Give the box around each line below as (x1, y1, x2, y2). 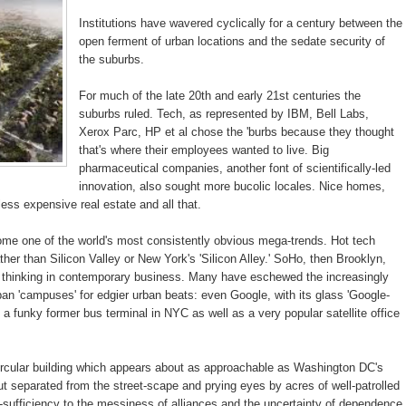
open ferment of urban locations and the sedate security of (79, 34, 385, 49)
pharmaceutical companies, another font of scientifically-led (79, 161, 391, 176)
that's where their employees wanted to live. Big (79, 143, 329, 158)
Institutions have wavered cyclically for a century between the (79, 16, 402, 31)
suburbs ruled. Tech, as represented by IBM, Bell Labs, (79, 107, 369, 121)
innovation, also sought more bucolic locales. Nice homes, (79, 179, 385, 194)
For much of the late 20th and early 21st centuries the (79, 89, 361, 103)
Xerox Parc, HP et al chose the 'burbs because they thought (79, 125, 394, 140)
